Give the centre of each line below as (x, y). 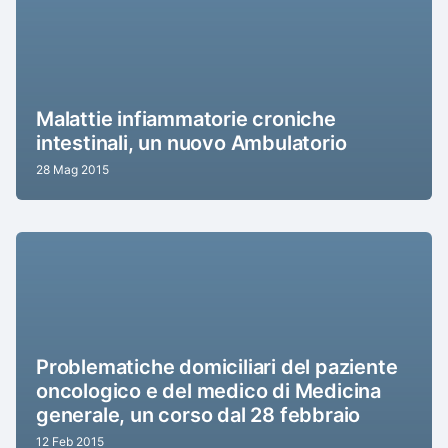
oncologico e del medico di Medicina (208, 390)
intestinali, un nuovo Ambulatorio (191, 142)
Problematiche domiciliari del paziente (217, 366)
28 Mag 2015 (72, 169)
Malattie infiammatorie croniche (186, 118)
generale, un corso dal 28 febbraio (198, 414)
